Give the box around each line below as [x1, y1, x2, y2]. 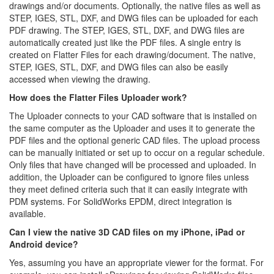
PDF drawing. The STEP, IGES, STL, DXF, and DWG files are [9, 24, 245, 36]
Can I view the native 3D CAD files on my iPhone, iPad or [9, 226, 245, 238]
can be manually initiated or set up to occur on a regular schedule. [9, 146, 265, 158]
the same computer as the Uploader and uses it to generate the [9, 122, 255, 134]
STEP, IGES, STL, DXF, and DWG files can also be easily [9, 61, 228, 73]
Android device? [9, 238, 78, 250]
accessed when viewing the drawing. [9, 73, 150, 85]
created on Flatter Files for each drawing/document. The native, [9, 48, 256, 61]
